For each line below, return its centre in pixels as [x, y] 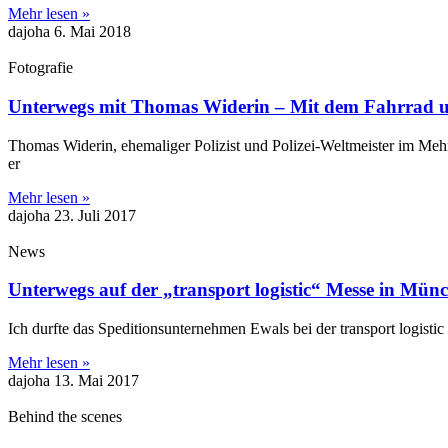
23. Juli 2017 [95, 215]
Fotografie [40, 68]
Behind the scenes [65, 417]
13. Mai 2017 [96, 381]
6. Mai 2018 [92, 32]
